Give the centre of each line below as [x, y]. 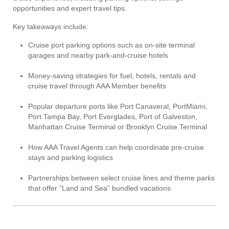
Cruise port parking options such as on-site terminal [111, 45]
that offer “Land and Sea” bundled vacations [99, 188]
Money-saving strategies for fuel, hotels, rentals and [112, 76]
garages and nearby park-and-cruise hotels [98, 55]
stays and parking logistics [71, 158]
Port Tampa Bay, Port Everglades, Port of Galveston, [113, 117]
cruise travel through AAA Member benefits [97, 86]
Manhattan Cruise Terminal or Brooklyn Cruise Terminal [118, 127]
